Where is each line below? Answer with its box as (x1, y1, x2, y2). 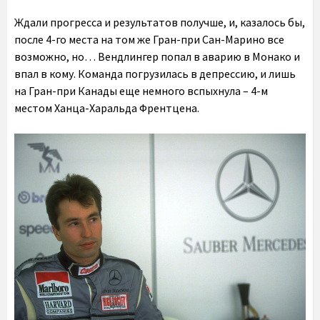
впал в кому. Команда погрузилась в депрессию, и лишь (14, 66, 296, 81)
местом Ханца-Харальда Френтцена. (14, 101, 199, 116)
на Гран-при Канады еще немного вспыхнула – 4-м (14, 84, 268, 99)
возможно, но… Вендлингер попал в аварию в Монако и (14, 49, 300, 64)
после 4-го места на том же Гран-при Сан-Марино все (14, 32, 284, 47)
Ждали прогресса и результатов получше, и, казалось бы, (14, 15, 305, 30)
